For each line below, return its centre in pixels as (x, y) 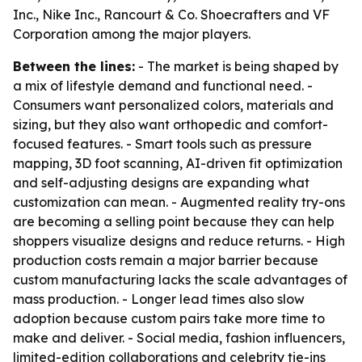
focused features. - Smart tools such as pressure (162, 144)
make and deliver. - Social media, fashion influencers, (179, 338)
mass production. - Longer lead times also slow (159, 299)
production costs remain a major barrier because (166, 260)
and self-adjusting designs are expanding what (161, 183)
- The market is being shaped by (237, 66)
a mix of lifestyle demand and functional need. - (163, 86)
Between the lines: (74, 66)
